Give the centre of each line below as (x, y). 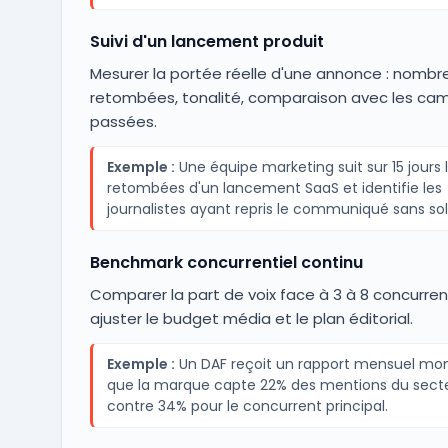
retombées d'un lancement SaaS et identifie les (274, 188)
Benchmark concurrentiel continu (226, 262)
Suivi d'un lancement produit (206, 41)
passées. (123, 121)
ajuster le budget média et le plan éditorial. (251, 318)
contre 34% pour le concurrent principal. (247, 406)
